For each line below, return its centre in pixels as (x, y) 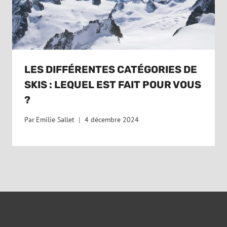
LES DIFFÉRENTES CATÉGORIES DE (111, 70)
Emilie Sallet (55, 119)
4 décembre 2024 (112, 119)
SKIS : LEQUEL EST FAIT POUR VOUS (113, 85)
